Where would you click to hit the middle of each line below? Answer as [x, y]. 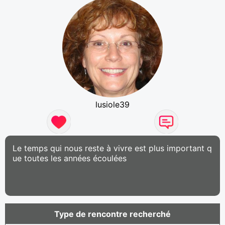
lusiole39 [113, 104]
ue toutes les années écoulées [70, 158]
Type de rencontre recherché [113, 214]
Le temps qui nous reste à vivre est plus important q [112, 148]
